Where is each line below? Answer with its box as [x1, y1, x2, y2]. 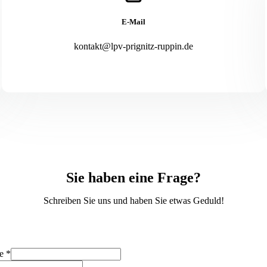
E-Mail [122, 17, 145, 26]
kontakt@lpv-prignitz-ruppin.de [74, 41, 193, 51]
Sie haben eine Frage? [66, 169, 201, 185]
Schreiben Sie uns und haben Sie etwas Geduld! [43, 195, 224, 206]
